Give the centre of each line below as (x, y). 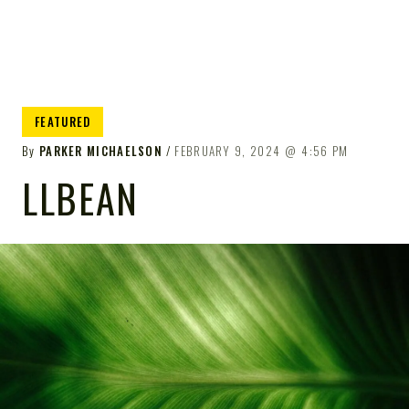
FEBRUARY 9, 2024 (228, 151)
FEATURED (63, 121)
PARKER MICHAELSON (101, 151)
